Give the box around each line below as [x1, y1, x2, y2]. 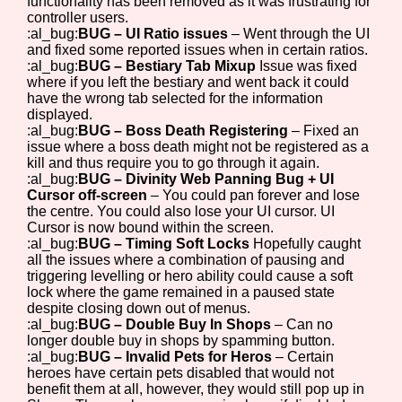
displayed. [27, 106, 93, 122]
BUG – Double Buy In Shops [78, 316, 275, 332]
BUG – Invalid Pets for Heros [78, 348, 276, 364]
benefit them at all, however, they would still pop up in [27, 380, 365, 397]
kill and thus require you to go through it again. [27, 154, 320, 170]
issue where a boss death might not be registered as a [27, 138, 370, 154]
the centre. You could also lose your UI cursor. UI [27, 203, 336, 219]
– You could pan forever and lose [151, 187, 361, 203]
